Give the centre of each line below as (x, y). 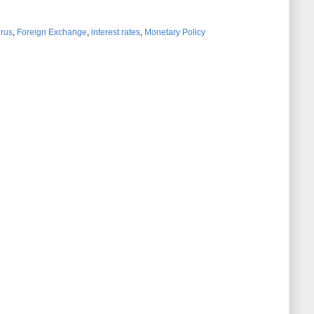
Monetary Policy (175, 33)
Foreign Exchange (52, 33)
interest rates (116, 33)
